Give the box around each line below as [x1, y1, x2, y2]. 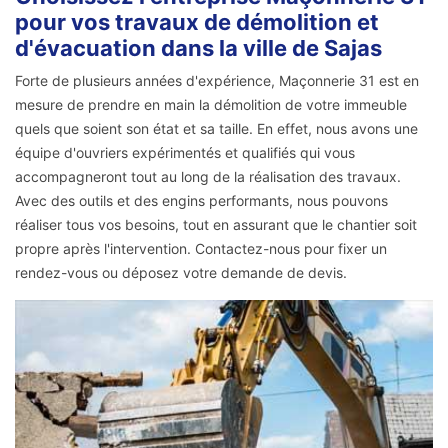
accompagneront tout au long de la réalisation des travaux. [15, 167, 401, 185]
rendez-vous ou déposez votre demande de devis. [15, 263, 347, 281]
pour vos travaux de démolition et [15, 8, 379, 35]
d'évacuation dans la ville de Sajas [15, 34, 382, 61]
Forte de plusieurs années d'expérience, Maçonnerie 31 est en [15, 71, 419, 89]
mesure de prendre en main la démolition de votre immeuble [15, 95, 407, 113]
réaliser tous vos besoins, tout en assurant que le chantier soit [15, 215, 417, 233]
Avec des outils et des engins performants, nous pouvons [15, 191, 388, 209]
